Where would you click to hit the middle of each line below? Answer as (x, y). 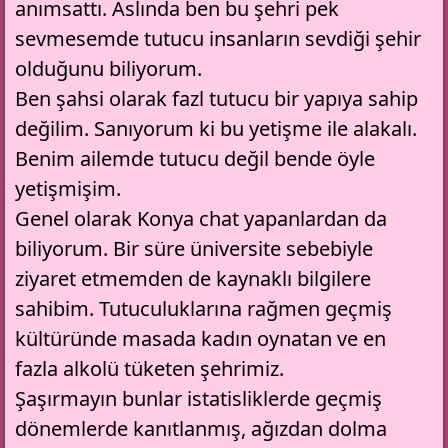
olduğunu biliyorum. (108, 69)
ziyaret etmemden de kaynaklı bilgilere (193, 279)
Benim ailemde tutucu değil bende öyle (195, 159)
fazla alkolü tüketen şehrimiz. (149, 369)
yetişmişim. (68, 189)
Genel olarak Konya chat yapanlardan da (201, 219)
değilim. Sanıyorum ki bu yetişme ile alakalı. (216, 129)
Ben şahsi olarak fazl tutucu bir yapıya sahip (216, 99)
